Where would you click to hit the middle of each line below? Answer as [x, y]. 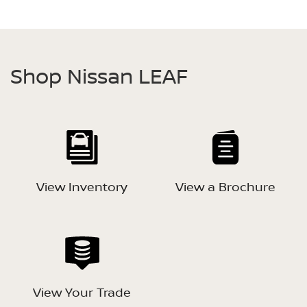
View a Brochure [225, 186]
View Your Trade [82, 292]
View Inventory [82, 186]
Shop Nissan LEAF [99, 76]
